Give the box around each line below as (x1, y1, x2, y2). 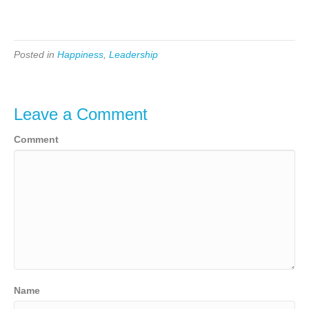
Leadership (109, 48, 158, 60)
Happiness (57, 48, 103, 60)
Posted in (14, 48, 57, 60)
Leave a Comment (14, 104, 148, 123)
